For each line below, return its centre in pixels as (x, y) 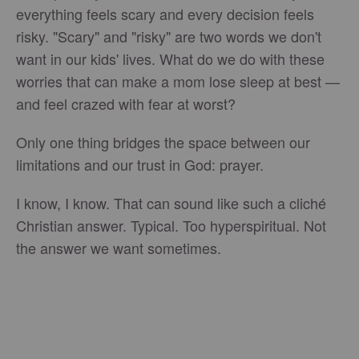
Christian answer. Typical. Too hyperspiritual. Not (171, 226)
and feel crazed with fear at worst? (126, 104)
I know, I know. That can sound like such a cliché (171, 203)
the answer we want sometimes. (119, 248)
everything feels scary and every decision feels (165, 14)
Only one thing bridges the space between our (163, 142)
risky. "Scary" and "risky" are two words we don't (169, 36)
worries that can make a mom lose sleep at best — (178, 81)
